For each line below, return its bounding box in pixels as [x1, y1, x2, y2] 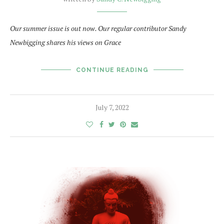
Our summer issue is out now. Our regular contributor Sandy [10, 23, 186, 33]
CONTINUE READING [75, 66, 148, 73]
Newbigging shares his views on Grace [10, 37, 121, 47]
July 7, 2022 [95, 102, 129, 112]
